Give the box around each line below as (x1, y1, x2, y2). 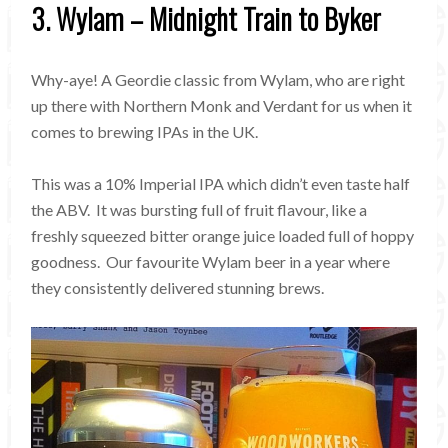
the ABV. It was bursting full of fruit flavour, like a (31, 199, 368, 219)
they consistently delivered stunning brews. (31, 277, 325, 297)
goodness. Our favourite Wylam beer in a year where (31, 251, 391, 271)
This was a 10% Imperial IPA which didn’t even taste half (31, 173, 411, 193)
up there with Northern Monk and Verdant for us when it (31, 95, 413, 115)
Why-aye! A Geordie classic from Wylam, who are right (31, 69, 406, 89)
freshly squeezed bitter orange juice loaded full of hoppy (31, 225, 415, 245)
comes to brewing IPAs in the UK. (31, 121, 259, 141)
